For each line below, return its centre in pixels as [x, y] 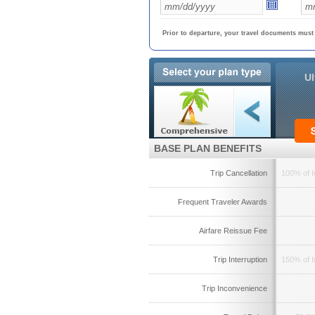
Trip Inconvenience [234, 288]
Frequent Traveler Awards [223, 202]
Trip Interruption [240, 259]
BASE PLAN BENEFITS [208, 148]
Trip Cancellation [239, 173]
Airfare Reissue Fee [233, 231]
